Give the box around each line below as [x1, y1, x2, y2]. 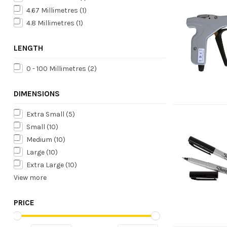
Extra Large [26, 160, 65, 169]
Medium [26, 135, 54, 144]
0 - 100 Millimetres [26, 64, 88, 73]
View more [14, 173, 47, 182]
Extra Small [26, 109, 66, 119]
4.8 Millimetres [26, 18, 76, 27]
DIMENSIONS [14, 89, 60, 98]
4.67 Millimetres [26, 6, 80, 15]
